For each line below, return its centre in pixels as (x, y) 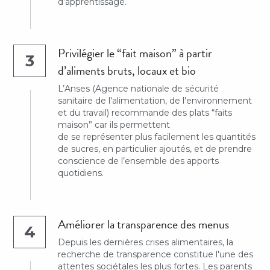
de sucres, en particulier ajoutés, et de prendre (155, 149)
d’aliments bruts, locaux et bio (127, 71)
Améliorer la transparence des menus (144, 224)
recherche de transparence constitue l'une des (156, 254)
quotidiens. (81, 173)
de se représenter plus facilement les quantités (157, 137)
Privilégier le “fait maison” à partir (135, 53)
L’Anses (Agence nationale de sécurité (139, 89)
